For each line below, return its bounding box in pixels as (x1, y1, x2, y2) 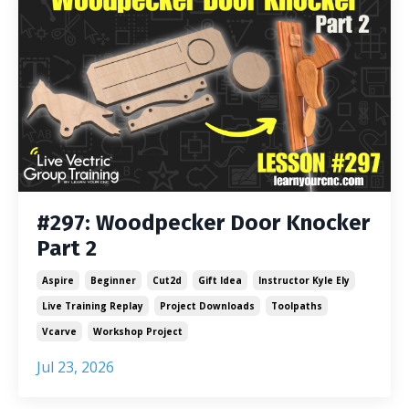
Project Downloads (160, 299, 255, 312)
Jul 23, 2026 (37, 357, 114, 377)
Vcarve (42, 325, 77, 338)
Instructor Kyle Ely (258, 274, 350, 287)
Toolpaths (271, 299, 322, 312)
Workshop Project (93, 325, 183, 338)
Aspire (42, 274, 74, 287)
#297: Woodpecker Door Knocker (37, 210, 370, 236)
